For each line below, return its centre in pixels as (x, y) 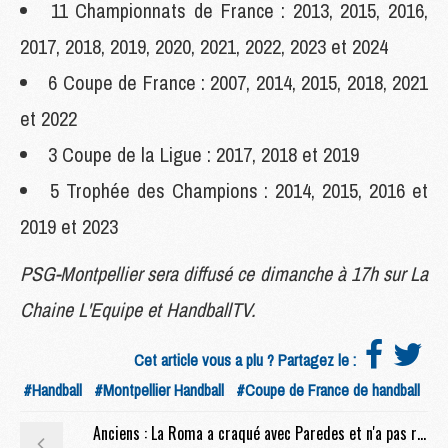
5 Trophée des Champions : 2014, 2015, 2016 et (239, 190)
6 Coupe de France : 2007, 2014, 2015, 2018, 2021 (238, 82)
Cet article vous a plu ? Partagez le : (247, 359)
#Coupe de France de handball (328, 389)
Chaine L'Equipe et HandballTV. (138, 309)
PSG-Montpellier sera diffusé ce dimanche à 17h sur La (224, 273)
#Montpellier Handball (159, 389)
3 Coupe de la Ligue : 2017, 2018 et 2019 (203, 154)
